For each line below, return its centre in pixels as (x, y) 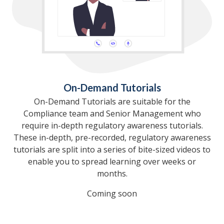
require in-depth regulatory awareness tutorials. (112, 126)
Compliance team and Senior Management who (112, 114)
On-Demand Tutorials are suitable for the (112, 102)
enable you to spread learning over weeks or (112, 162)
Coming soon (112, 194)
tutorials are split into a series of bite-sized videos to (112, 150)
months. (112, 174)
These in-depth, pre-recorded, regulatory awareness (112, 138)
